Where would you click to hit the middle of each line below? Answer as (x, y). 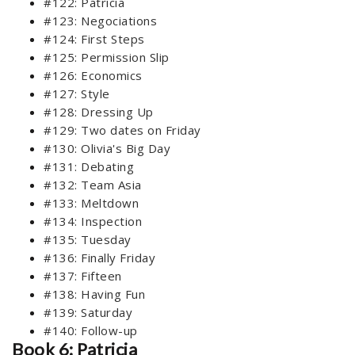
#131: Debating (89, 167)
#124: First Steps (94, 39)
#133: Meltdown (91, 203)
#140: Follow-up (91, 331)
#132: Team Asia (93, 185)
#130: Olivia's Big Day (107, 149)
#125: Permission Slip (107, 57)
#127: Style (77, 94)
